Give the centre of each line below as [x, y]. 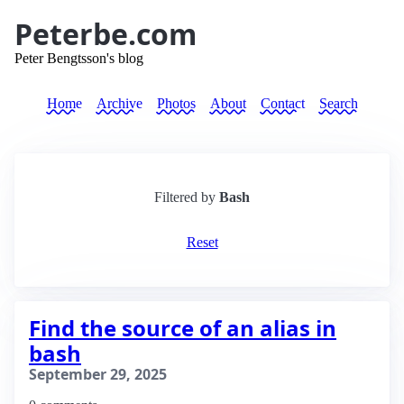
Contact [282, 103]
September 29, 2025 [98, 374]
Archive [119, 103]
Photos [176, 103]
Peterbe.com [106, 34]
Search [338, 103]
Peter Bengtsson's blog [79, 58]
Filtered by [185, 197]
